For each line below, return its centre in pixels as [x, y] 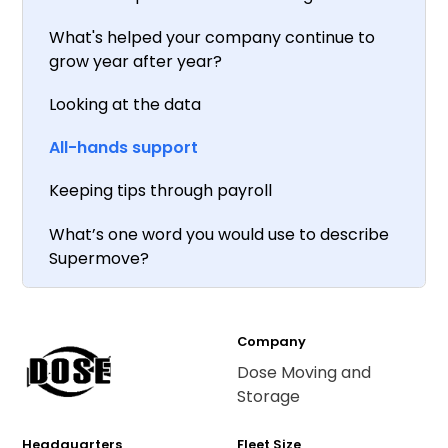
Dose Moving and [303, 372]
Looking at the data [124, 105]
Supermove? [98, 258]
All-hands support [123, 148]
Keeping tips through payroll [160, 191]
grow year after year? [135, 61]
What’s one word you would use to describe [218, 234]
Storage [268, 396]
